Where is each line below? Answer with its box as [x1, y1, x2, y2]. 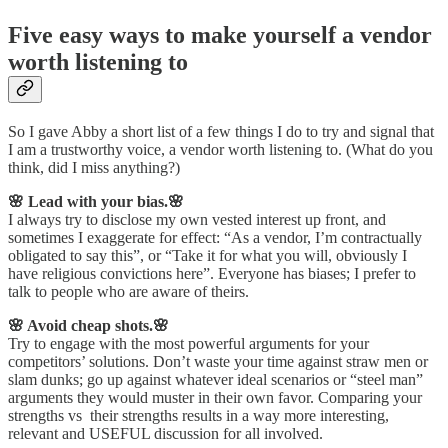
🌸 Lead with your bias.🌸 [8, 192, 184, 210]
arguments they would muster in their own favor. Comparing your [8, 388, 422, 406]
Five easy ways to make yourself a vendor [8, 21, 432, 48]
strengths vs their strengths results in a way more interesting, [8, 406, 389, 424]
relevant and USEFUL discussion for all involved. [8, 424, 323, 442]
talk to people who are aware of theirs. [8, 282, 249, 300]
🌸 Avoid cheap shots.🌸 [8, 316, 169, 334]
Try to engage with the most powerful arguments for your [8, 334, 369, 352]
